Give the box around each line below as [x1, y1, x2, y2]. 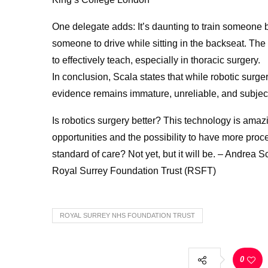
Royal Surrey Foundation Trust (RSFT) [52, 165, 216, 176]
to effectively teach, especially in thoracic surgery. [52, 54, 260, 65]
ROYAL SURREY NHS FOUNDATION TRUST [60, 211, 195, 219]
